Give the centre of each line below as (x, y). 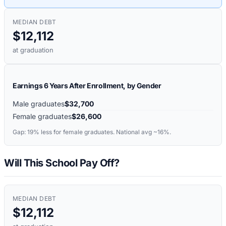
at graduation (33, 50)
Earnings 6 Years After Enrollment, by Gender (87, 86)
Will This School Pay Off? (62, 163)
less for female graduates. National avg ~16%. (105, 132)
